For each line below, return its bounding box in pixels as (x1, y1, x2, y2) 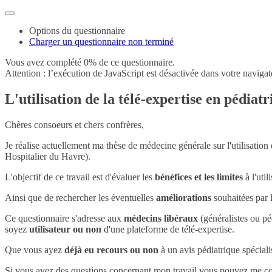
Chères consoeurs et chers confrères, (5, 119, 146, 130)
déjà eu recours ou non (64, 244, 161, 255)
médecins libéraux (124, 212, 198, 223)
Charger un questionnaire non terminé (29, 36, 174, 47)
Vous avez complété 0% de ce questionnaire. (5, 57, 175, 67)
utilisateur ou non (29, 223, 104, 234)
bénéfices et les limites (152, 171, 243, 182)
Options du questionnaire (29, 25, 125, 36)
